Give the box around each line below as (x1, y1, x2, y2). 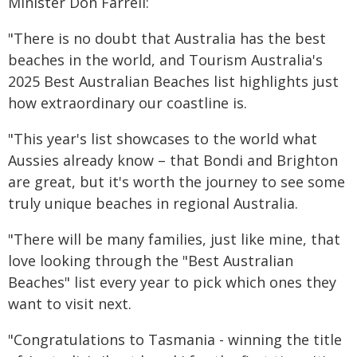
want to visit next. (8, 294, 131, 313)
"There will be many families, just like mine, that (8, 229, 340, 249)
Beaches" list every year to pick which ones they (8, 273, 336, 292)
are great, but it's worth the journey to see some (8, 172, 345, 191)
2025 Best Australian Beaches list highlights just (8, 72, 339, 91)
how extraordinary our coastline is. (8, 93, 247, 112)
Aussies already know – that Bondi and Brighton (8, 151, 338, 170)
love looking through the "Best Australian (8, 251, 293, 270)
